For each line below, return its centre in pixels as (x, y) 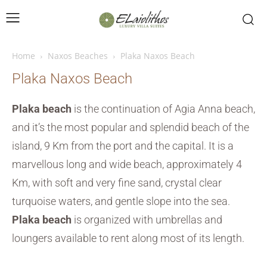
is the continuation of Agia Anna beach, (163, 109)
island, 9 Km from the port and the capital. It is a (123, 146)
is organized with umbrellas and (147, 220)
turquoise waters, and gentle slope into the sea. (121, 201)
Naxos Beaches (78, 56)
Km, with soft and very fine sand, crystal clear (117, 183)
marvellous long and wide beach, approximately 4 (127, 164)
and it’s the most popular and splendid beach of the (131, 127)
